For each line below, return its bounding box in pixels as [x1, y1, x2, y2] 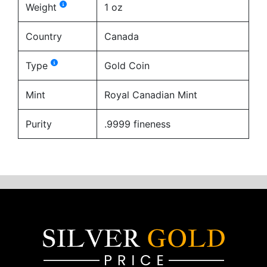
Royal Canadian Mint [104, 88, 197, 101]
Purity [26, 117, 52, 130]
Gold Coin [104, 59, 150, 72]
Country [26, 30, 62, 42]
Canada [104, 30, 139, 42]
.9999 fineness [104, 117, 170, 130]
